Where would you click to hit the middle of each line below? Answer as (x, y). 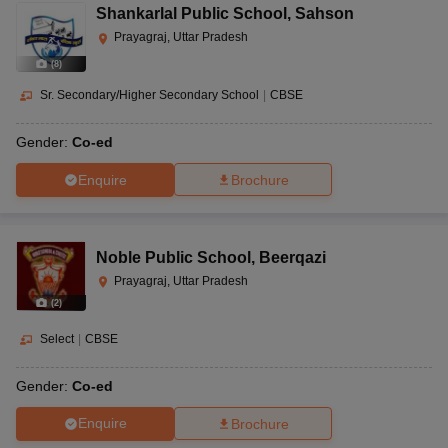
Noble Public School (173, 258)
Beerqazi (292, 258)
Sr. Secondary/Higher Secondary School (149, 95)
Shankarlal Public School (191, 14)
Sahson (324, 14)
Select (57, 339)
